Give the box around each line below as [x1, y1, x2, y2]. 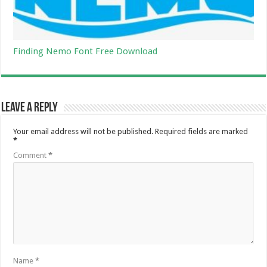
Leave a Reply [1, 101, 58, 115]
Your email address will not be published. [13, 126, 154, 136]
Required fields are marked [155, 126, 249, 136]
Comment [13, 150, 49, 160]
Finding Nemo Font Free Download [13, 45, 158, 57]
